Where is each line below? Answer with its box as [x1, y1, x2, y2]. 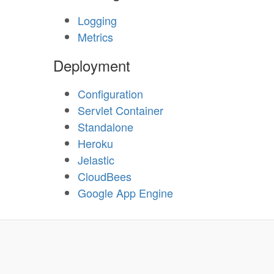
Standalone [78, 119, 133, 135]
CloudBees [78, 168, 131, 184]
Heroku [78, 135, 113, 151]
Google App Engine [78, 185, 173, 201]
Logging [78, 12, 117, 28]
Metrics [78, 29, 113, 45]
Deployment [53, 54, 130, 76]
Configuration [78, 86, 143, 102]
